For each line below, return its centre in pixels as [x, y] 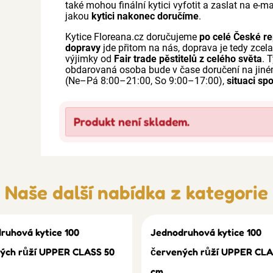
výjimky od [90, 59]
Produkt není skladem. [132, 122]
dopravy [83, 48]
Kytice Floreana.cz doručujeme [133, 37]
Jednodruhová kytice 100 [206, 232]
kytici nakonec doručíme [145, 16]
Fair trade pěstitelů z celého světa [188, 59]
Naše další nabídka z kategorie [136, 192]
